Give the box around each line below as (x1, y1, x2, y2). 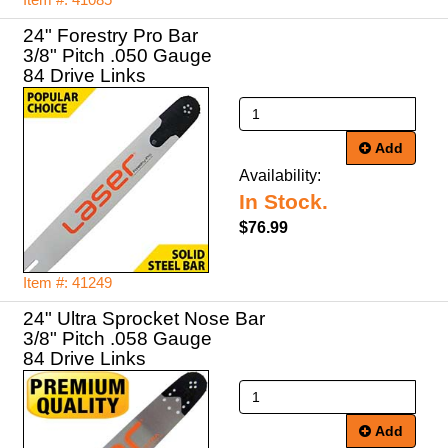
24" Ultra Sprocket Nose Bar (23, 308, 265, 329)
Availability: (239, 167, 321, 184)
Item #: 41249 (23, 275, 112, 291)
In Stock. (239, 190, 328, 214)
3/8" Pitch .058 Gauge (23, 328, 212, 349)
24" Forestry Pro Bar (23, 25, 198, 46)
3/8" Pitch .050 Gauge (23, 45, 212, 66)
